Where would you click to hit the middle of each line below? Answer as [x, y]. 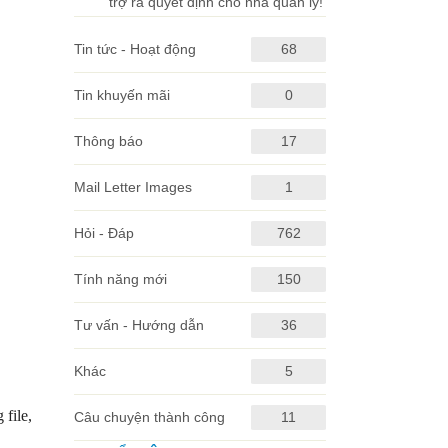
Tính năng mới [120, 279]
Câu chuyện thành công [149, 417]
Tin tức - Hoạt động [134, 49]
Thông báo [108, 141]
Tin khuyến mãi [121, 95]
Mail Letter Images [132, 187]
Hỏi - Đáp [103, 233]
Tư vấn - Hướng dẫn [138, 325]
